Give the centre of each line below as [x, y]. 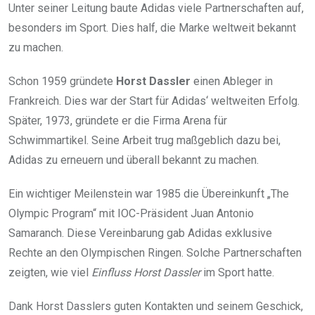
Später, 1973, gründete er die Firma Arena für [118, 120]
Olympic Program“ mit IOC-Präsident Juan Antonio [131, 213]
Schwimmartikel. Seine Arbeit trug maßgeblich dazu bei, [144, 140]
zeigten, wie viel [50, 272]
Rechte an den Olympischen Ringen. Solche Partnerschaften [155, 252]
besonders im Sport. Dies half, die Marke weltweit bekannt [152, 27]
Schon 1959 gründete [62, 81]
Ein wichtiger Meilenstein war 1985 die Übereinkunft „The [149, 193]
